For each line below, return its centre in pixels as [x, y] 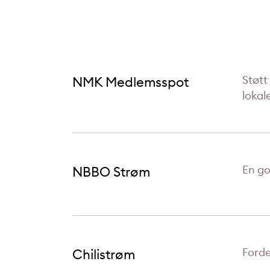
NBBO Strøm [111, 172]
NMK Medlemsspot [130, 82]
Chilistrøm [104, 254]
